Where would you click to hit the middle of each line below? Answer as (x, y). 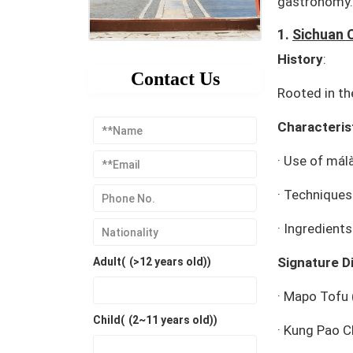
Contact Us (175, 79)
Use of (305, 160)
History (300, 59)
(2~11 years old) (171, 320)
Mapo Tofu (316, 296)
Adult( (109, 262)
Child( (109, 320)
